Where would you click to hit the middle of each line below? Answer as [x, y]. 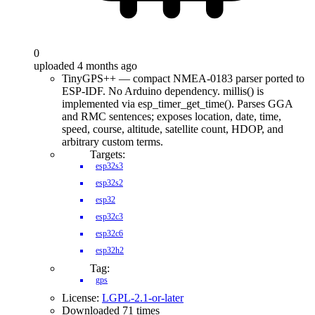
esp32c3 [109, 217]
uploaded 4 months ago [85, 66]
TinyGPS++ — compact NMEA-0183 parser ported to [183, 78]
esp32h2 [110, 250]
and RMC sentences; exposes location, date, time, [172, 116]
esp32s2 [109, 183]
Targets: [108, 154]
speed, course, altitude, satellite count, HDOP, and [173, 129]
